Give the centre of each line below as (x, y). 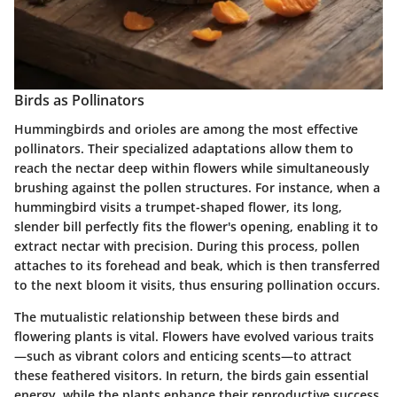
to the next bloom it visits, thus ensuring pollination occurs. (197, 284)
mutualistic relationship (113, 316)
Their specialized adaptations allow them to (219, 148)
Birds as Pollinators (79, 101)
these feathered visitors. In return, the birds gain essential (191, 375)
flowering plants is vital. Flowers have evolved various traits (194, 336)
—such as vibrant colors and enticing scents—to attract (183, 355)
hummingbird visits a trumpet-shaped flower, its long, (178, 206)
